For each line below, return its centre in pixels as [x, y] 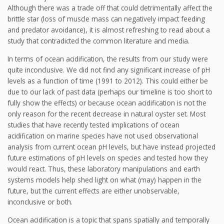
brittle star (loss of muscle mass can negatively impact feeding [106, 19]
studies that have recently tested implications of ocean [93, 124]
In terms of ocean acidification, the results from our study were [108, 58]
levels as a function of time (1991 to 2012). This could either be [108, 80]
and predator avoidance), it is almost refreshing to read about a [109, 30]
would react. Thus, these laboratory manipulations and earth [104, 168]
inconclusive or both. [40, 201]
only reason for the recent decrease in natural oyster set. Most [106, 113]
